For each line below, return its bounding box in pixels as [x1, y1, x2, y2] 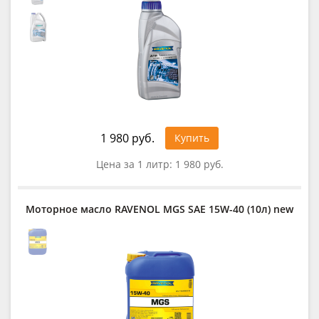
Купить [174, 130, 209, 145]
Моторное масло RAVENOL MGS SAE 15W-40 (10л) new [26, 202, 293, 216]
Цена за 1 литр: [95, 157, 175, 171]
